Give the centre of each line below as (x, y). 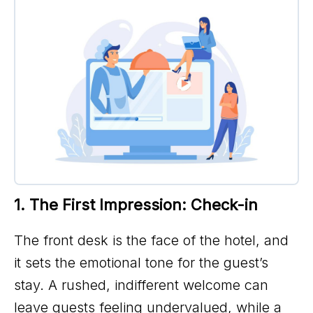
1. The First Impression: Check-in (136, 205)
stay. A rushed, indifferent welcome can (141, 285)
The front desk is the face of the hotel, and (151, 241)
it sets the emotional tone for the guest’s (141, 263)
